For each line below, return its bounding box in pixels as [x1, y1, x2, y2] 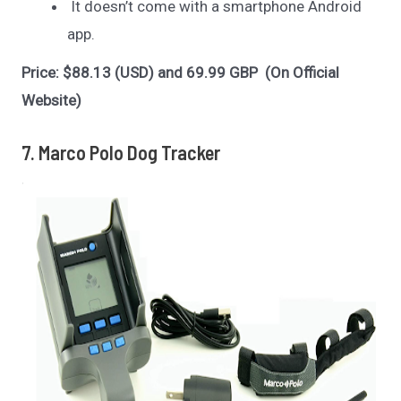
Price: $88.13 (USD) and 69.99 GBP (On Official [21, 64, 340, 82]
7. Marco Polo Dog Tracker [21, 140, 221, 164]
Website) [21, 91, 82, 110]
